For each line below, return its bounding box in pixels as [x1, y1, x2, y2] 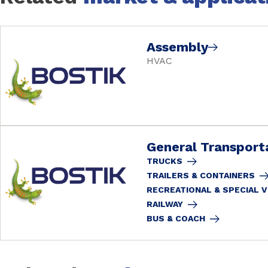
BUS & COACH [147, 213, 205, 223]
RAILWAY [147, 199, 183, 209]
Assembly [147, 39, 208, 54]
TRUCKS [147, 156, 182, 166]
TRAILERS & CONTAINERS [147, 170, 255, 180]
